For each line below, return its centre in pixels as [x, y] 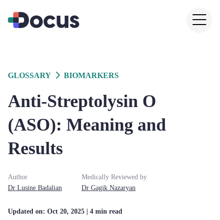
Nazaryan [123, 188]
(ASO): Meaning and [87, 125]
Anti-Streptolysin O [82, 101]
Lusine [27, 188]
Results [35, 148]
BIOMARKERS [91, 75]
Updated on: [27, 211]
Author [18, 177]
